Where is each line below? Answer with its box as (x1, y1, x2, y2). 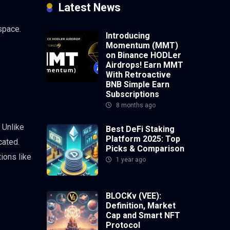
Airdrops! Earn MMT (106, 60, 183, 70)
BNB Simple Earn (106, 79, 169, 89)
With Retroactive (106, 69, 171, 80)
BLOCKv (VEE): (106, 190, 161, 201)
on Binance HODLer (106, 50, 181, 60)
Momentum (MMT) (106, 40, 178, 50)
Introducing (106, 30, 150, 41)
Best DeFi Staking (106, 124, 175, 134)
